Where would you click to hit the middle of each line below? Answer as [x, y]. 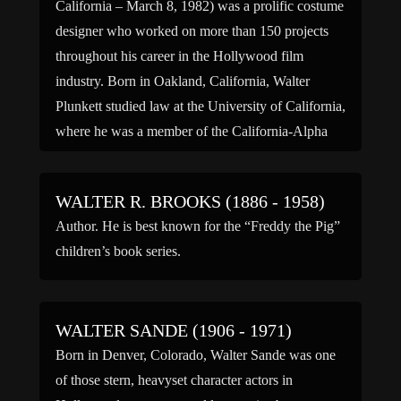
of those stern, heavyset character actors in [174, 380]
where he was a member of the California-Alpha [192, 131]
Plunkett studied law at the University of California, [200, 106]
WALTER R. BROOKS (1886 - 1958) [190, 201]
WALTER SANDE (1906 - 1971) [174, 330]
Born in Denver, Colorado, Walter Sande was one [196, 355]
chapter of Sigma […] [117, 156]
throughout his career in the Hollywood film [179, 56]
